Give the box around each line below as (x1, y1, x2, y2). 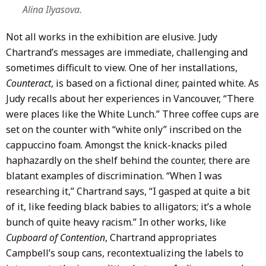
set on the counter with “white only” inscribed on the (6, 122, 242, 136)
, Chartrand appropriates (105, 230, 217, 244)
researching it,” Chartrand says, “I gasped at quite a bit (6, 184, 250, 198)
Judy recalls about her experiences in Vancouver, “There (6, 91, 254, 105)
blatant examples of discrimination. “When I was (6, 169, 222, 182)
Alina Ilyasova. (22, 2, 82, 16)
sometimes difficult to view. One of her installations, (6, 61, 237, 74)
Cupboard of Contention (6, 230, 105, 244)
